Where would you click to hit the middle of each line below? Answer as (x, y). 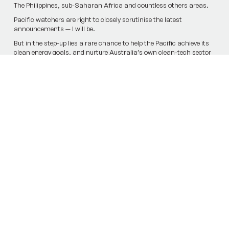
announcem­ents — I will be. (54, 29)
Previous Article (39, 136)
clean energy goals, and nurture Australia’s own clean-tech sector (112, 52)
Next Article (196, 136)
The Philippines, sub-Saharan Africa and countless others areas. (111, 5)
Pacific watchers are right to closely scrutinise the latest (98, 20)
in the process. (36, 62)
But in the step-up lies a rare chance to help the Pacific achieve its (111, 43)
